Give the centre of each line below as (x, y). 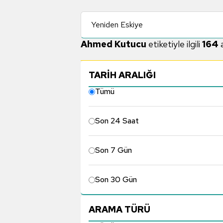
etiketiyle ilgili (174, 44)
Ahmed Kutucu (113, 44)
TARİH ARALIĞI (122, 75)
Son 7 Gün (113, 150)
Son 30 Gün (116, 179)
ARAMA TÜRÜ (119, 209)
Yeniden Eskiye (117, 25)
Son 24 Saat (117, 121)
